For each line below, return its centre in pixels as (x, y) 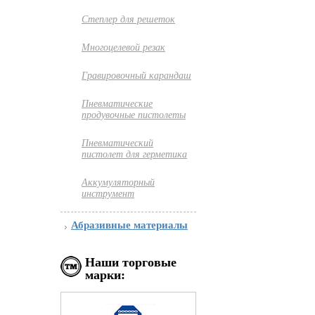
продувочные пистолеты (134, 115)
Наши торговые (131, 262)
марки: (105, 275)
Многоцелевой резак (123, 47)
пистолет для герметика (134, 154)
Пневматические (117, 104)
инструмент (108, 194)
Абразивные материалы (129, 225)
